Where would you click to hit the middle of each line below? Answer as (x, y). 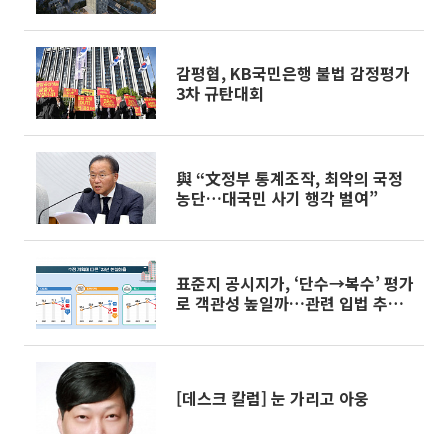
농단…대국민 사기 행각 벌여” (277, 198)
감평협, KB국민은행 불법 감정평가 (293, 73)
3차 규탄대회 (220, 93)
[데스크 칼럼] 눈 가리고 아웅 (272, 398)
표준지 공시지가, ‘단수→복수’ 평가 (295, 283)
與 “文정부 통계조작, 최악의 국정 (289, 178)
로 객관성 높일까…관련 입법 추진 (289, 303)
